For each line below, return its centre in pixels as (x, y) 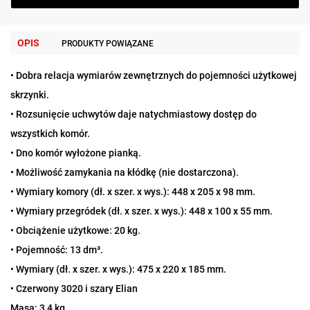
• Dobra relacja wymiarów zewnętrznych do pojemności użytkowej (154, 76)
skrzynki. (30, 95)
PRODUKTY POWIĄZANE (108, 44)
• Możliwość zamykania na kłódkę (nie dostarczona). (125, 173)
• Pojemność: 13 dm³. (57, 250)
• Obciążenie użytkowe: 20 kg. (75, 231)
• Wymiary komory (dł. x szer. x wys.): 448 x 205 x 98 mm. (133, 192)
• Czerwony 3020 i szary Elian (74, 289)
